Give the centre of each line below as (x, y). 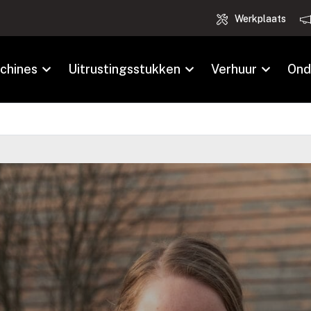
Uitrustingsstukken (125, 69)
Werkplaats (261, 19)
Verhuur (234, 69)
